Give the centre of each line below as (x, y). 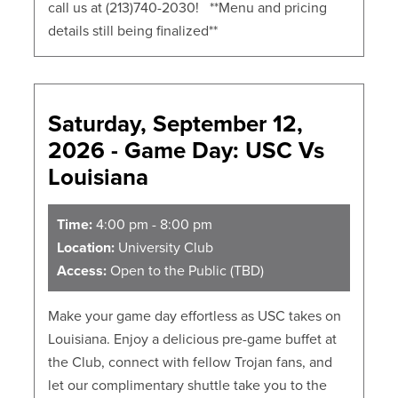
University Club (164, 248)
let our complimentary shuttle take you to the (188, 386)
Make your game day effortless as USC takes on (195, 317)
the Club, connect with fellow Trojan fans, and (191, 363)
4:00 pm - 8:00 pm (153, 225)
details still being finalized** (133, 32)
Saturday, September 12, (176, 124)
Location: (86, 248)
